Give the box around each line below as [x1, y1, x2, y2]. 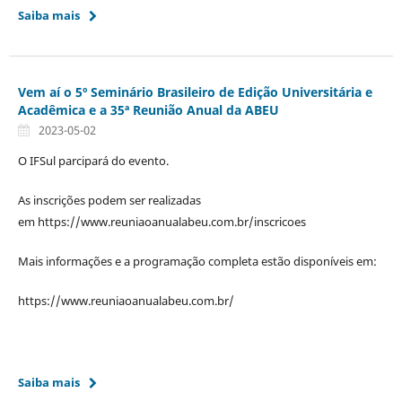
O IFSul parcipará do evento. [17, 153, 169, 170]
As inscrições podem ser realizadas [17, 192, 201, 209]
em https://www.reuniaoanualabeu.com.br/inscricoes [17, 214, 309, 231]
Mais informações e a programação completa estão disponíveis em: [17, 253, 377, 270]
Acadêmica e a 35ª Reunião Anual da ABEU [17, 101, 279, 119]
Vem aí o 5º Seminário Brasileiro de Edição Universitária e [17, 83, 372, 101]
